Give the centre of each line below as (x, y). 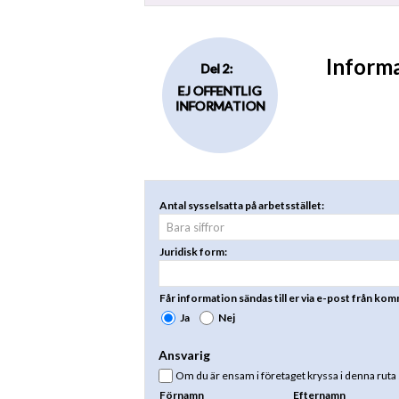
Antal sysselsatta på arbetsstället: (242, 205)
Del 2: (217, 68)
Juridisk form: (193, 252)
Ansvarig (184, 355)
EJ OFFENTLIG (220, 90)
